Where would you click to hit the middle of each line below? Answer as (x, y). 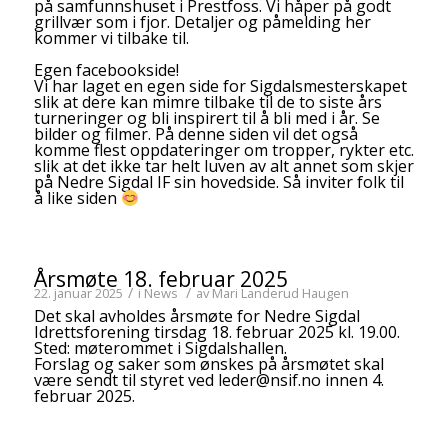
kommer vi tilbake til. (111, 37)
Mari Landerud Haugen (280, 292)
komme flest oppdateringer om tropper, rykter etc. (223, 149)
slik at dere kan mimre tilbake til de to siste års (207, 101)
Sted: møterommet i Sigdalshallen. (160, 347)
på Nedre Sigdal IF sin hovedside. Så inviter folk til (218, 181)
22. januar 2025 (78, 292)
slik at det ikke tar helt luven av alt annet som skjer (223, 165)
